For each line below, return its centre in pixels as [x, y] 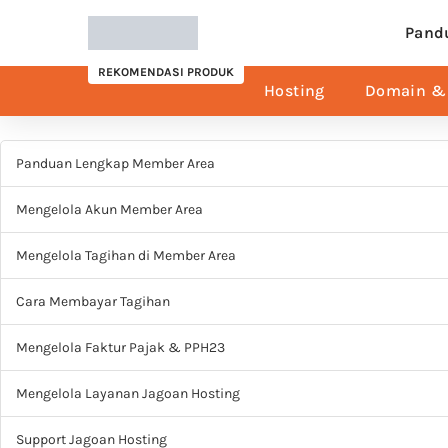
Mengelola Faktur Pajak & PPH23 [120, 347]
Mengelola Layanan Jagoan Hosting [128, 393]
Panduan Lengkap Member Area [115, 163]
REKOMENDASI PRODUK [166, 72]
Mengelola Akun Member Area [109, 209]
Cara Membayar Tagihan [93, 301]
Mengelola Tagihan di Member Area [126, 255]
